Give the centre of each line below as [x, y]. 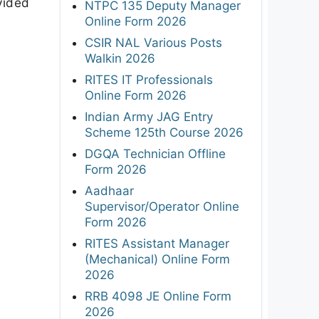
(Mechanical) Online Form [157, 259]
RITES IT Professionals [149, 79]
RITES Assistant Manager [157, 243]
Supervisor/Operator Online [162, 206]
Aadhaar [109, 190]
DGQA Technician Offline [155, 153]
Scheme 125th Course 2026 [164, 132]
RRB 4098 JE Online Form [158, 296]
